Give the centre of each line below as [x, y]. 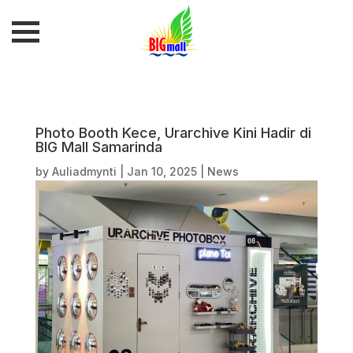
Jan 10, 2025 [162, 171]
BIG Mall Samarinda [98, 147]
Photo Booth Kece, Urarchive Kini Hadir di [173, 133]
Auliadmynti [84, 171]
